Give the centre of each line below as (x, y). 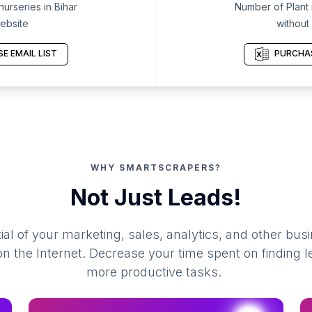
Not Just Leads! (156, 197)
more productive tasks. (154, 272)
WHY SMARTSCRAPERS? (156, 167)
